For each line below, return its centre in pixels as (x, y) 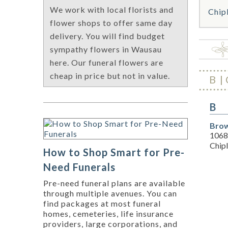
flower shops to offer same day (111, 23)
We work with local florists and (112, 10)
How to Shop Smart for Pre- (114, 152)
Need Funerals (79, 167)
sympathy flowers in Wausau (106, 49)
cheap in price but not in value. (110, 76)
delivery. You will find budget (107, 36)
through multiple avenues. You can (110, 193)
